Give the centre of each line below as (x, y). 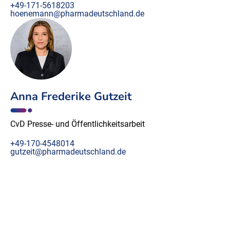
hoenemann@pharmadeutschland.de (77, 14)
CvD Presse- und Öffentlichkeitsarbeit (78, 124)
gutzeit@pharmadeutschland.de (68, 152)
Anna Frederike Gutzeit (71, 97)
